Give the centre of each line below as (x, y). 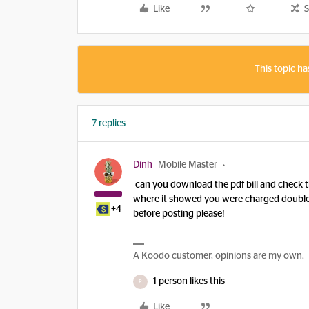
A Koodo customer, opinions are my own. (219, 256)
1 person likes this (189, 281)
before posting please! (179, 214)
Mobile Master (188, 165)
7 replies (109, 123)
